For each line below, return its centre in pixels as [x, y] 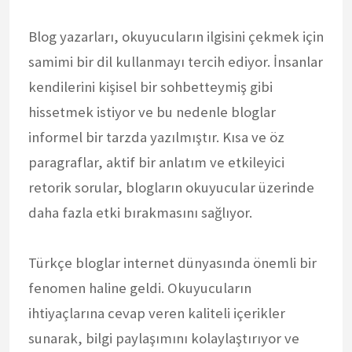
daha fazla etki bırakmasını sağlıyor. [140, 212]
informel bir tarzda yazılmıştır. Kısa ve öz [156, 137]
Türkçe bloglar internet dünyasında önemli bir [172, 262]
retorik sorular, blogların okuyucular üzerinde [171, 187]
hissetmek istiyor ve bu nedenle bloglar [152, 112]
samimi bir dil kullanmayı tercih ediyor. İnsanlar [176, 61]
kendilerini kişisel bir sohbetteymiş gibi [150, 86]
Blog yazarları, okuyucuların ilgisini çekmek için [176, 36]
